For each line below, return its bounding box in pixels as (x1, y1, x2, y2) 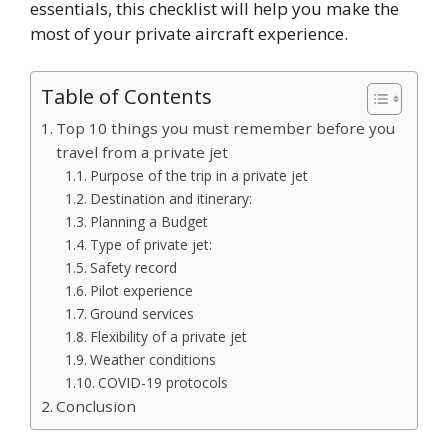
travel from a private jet (56, 142, 233, 163)
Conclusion (56, 396, 137, 417)
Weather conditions (89, 350, 216, 370)
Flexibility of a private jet (89, 327, 247, 347)
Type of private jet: (89, 235, 212, 255)
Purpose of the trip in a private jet (89, 166, 308, 186)
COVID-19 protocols (97, 373, 228, 393)
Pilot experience (89, 281, 193, 301)
